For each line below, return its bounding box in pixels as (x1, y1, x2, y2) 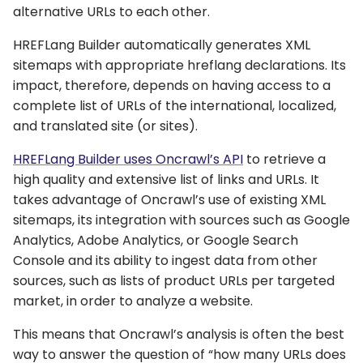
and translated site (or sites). (13, 117, 198, 136)
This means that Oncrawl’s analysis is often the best (13, 325, 344, 344)
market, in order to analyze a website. (13, 292, 253, 311)
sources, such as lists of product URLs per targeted (13, 271, 335, 291)
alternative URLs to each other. (13, 2, 210, 22)
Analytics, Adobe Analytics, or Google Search (13, 231, 298, 250)
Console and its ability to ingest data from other (13, 251, 318, 271)
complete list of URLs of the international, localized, (13, 96, 336, 116)
